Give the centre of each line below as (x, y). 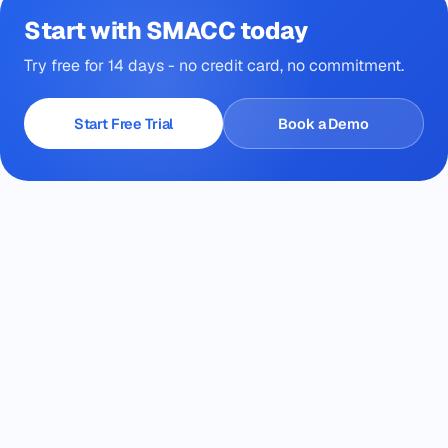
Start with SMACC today (166, 30)
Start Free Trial (123, 123)
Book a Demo (323, 123)
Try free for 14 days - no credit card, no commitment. (214, 65)
